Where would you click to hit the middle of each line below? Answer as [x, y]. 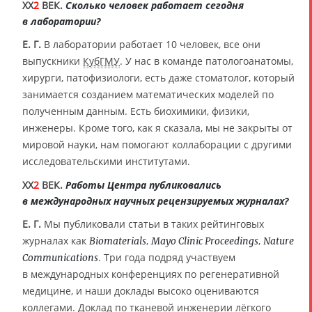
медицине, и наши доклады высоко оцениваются [141, 291]
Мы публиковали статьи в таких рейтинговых [153, 224]
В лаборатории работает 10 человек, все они [151, 45]
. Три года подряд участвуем [167, 258]
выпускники [53, 61]
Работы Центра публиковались [143, 185]
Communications [60, 258]
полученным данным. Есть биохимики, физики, [136, 111]
